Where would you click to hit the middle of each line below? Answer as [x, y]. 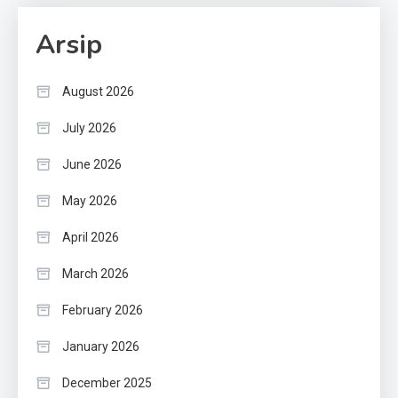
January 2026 [101, 347]
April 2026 [91, 238]
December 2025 [107, 383]
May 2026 [90, 201]
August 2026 [98, 92]
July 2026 [89, 128]
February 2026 [103, 310]
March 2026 [96, 274]
